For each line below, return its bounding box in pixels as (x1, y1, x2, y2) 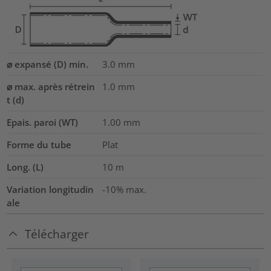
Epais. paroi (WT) (7, 116, 79, 129)
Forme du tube (7, 139, 72, 151)
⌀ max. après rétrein (7, 80, 96, 93)
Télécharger (25, 226, 90, 242)
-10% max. (102, 183, 146, 196)
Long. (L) (7, 161, 44, 174)
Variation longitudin (7, 183, 94, 196)
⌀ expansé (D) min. (7, 58, 89, 71)
